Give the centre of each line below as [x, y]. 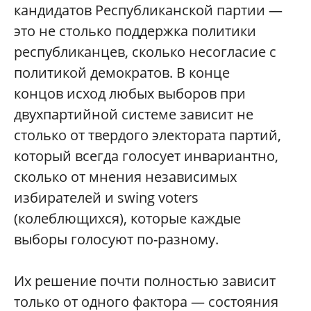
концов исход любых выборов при [130, 93]
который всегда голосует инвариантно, [146, 156]
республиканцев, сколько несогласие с [145, 52]
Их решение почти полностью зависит [145, 281]
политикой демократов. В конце [122, 73]
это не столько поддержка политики [135, 31]
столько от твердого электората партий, [148, 135]
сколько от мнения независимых [125, 177]
